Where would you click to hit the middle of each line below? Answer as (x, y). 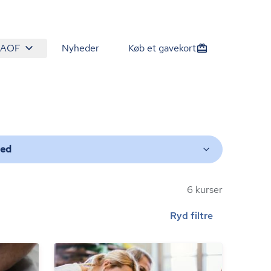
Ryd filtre (191, 216)
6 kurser (205, 190)
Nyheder (80, 48)
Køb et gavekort (162, 48)
